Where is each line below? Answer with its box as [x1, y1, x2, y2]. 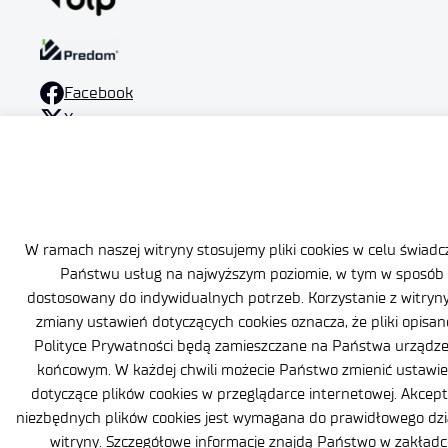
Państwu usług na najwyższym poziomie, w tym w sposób [60, 264, 444, 283]
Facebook [64, 83, 133, 103]
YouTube [64, 161, 127, 181]
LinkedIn [64, 135, 125, 155]
